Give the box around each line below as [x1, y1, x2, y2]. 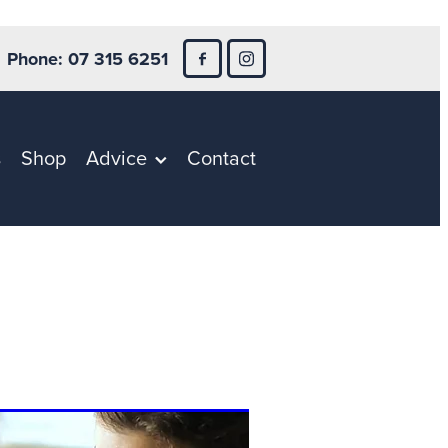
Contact [187, 142, 256, 171]
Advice [86, 142, 147, 171]
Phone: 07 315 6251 [7, 45, 168, 72]
